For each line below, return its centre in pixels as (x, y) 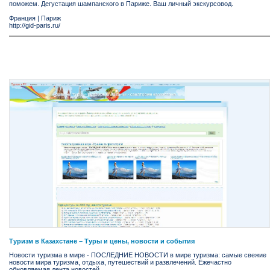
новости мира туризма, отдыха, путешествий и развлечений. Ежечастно (120, 262)
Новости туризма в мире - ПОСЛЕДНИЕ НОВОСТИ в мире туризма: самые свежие (138, 255)
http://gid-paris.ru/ (35, 25)
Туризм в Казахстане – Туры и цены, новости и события (102, 241)
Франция (22, 18)
